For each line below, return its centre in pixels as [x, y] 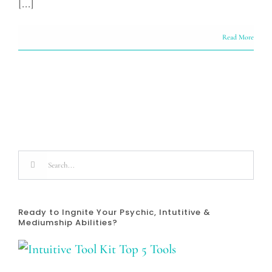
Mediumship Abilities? [68, 223]
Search [35, 159]
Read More [238, 37]
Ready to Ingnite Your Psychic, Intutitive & [114, 212]
